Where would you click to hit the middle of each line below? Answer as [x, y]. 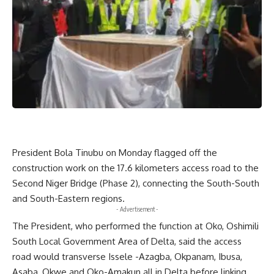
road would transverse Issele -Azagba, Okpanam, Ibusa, [127, 257]
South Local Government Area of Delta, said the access [127, 241]
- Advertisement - [137, 209]
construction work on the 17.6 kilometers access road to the [135, 168]
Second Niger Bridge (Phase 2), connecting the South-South [136, 183]
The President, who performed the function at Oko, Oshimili [135, 226]
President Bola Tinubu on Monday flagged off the [115, 153]
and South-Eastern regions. [68, 198]
